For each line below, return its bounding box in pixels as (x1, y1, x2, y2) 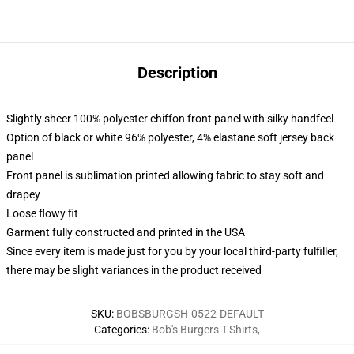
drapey (6, 188, 40, 201)
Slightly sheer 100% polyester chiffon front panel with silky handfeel (6, 112, 333, 125)
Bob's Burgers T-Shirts (152, 323, 258, 336)
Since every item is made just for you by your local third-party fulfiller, (6, 245, 338, 258)
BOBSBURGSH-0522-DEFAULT (115, 307, 264, 320)
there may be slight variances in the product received (6, 264, 262, 277)
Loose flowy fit (6, 207, 78, 220)
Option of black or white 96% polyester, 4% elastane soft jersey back (6, 131, 334, 144)
